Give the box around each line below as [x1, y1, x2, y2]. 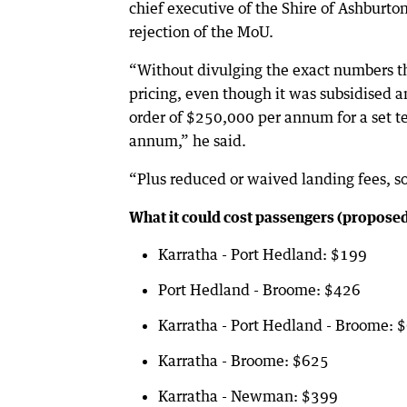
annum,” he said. [129, 131, 246, 150]
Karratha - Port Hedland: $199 [158, 244, 367, 263]
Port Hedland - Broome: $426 [158, 280, 361, 299]
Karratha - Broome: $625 [158, 351, 329, 370]
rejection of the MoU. [129, 22, 273, 41]
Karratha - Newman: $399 [158, 386, 338, 405]
